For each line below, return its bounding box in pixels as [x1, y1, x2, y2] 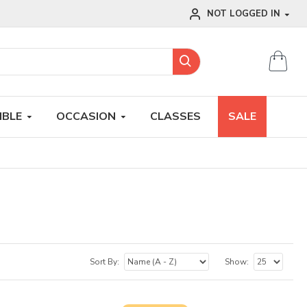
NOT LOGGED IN [207, 8, 283, 20]
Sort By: [90, 256, 119, 267]
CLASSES [150, 108, 201, 124]
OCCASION [56, 108, 116, 124]
